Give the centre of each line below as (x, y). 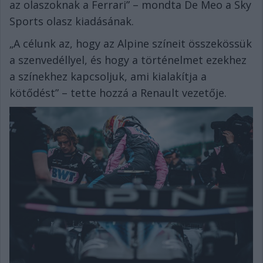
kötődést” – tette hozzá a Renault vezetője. (118, 93)
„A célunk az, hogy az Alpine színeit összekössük (131, 43)
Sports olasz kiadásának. (72, 21)
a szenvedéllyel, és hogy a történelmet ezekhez (128, 60)
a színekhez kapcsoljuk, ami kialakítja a (108, 76)
